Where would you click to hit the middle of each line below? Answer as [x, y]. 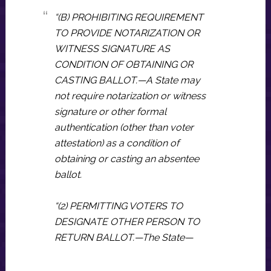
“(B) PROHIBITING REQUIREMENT [129, 17]
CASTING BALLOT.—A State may [127, 80]
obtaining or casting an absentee [126, 159]
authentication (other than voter [124, 127]
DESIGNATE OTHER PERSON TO [127, 222]
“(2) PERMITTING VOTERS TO [118, 206]
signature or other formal [110, 112]
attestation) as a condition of [116, 143]
